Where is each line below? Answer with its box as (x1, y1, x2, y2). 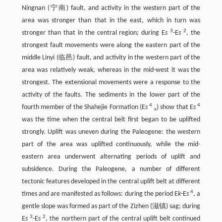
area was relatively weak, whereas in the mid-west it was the (21, 66, 201, 74)
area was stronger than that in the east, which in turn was (21, 17, 201, 25)
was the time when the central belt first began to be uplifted (21, 116, 201, 124)
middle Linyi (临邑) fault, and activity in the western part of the (21, 54, 201, 62)
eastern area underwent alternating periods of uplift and (21, 153, 201, 161)
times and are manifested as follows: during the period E (21, 190, 178, 198)
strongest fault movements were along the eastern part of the (21, 42, 201, 50)
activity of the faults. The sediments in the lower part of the (21, 91, 201, 99)
